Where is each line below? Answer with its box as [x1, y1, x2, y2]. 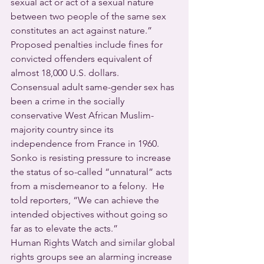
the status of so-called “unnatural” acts [11, 166, 174, 177]
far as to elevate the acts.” [11, 223, 118, 234]
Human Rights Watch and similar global [11, 237, 177, 248]
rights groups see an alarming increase [11, 251, 174, 262]
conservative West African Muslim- [11, 110, 154, 121]
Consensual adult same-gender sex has [11, 81, 177, 93]
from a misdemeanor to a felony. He [11, 180, 167, 192]
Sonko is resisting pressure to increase [11, 152, 173, 163]
